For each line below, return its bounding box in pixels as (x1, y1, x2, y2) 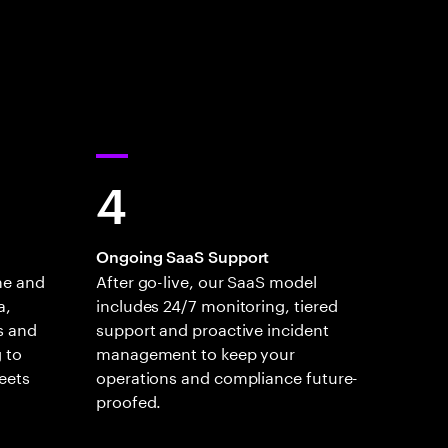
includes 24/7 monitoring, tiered (96, 291, 338, 317)
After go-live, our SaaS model (96, 267, 317, 293)
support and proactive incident (96, 315, 329, 341)
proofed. (96, 387, 162, 413)
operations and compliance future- (96, 363, 359, 389)
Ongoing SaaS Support (96, 245, 270, 268)
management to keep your (96, 339, 296, 365)
